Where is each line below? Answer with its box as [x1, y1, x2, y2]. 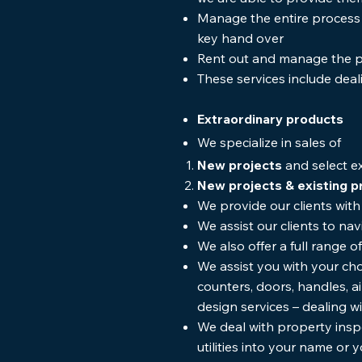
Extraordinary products [197, 111, 347, 127]
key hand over [197, 30, 287, 46]
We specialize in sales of [197, 134, 341, 150]
